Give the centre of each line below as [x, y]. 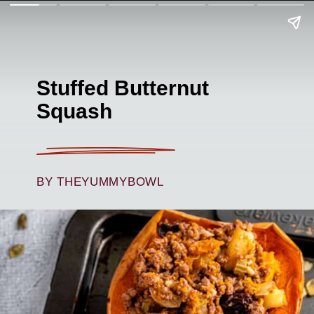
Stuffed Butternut [126, 87]
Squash [75, 110]
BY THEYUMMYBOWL [100, 182]
